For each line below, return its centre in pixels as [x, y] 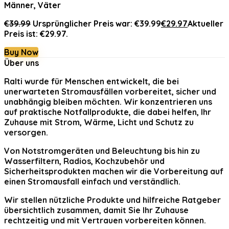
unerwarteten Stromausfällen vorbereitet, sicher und [110, 91]
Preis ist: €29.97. [36, 34]
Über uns [21, 63]
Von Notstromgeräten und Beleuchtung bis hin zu [102, 151]
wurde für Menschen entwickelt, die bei [101, 81]
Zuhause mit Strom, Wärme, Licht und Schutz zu [99, 122]
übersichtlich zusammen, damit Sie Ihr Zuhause [96, 210]
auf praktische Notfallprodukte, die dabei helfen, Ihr [108, 112]
